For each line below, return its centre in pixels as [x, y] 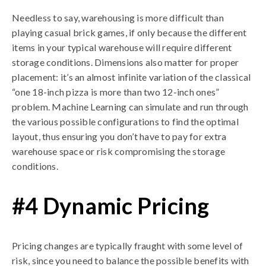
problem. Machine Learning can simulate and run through [130, 107]
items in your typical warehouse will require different [122, 47]
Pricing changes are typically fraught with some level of [127, 246]
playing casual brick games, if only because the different [129, 32]
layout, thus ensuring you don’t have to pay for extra [119, 136]
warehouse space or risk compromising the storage [118, 151]
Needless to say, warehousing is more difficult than [118, 18]
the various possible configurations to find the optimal [125, 121]
